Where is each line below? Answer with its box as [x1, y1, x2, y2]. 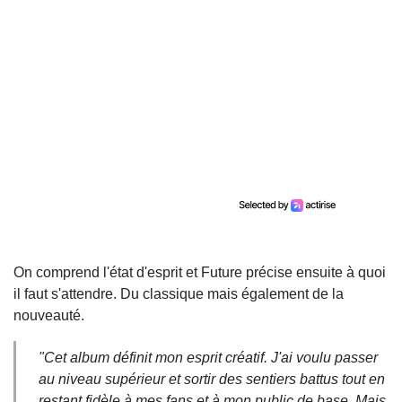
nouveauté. [13, 307, 84, 323]
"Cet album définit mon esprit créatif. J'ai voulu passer [39, 349, 378, 365]
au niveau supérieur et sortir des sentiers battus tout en [39, 371, 385, 387]
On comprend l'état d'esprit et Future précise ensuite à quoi [13, 264, 386, 280]
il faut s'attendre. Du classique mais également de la [13, 285, 344, 301]
